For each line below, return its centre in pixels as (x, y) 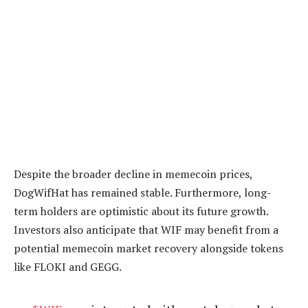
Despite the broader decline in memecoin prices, (133, 174)
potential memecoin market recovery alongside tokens (148, 248)
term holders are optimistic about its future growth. (141, 211)
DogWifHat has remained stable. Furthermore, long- (143, 192)
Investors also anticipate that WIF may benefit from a (146, 229)
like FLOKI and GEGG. (68, 266)
